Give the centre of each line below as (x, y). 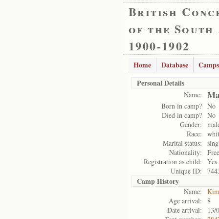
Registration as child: (173, 162)
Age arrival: (185, 201)
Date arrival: (185, 210)
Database (175, 65)
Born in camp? (182, 106)
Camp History (158, 181)
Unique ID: (186, 171)
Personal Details (161, 83)
